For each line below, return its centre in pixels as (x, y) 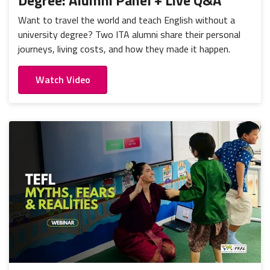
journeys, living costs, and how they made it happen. (124, 49)
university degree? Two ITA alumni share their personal (129, 35)
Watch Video (63, 80)
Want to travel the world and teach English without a (127, 20)
